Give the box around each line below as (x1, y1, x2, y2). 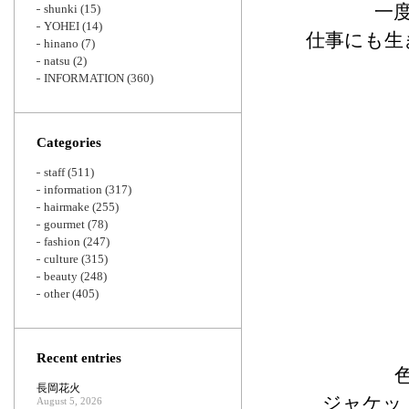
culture (44, 252, 79, 266)
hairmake (44, 200, 89, 214)
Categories (37, 135, 101, 150)
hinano (44, 37, 79, 50)
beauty (44, 269, 78, 283)
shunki (44, 2, 78, 16)
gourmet (44, 217, 85, 231)
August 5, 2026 (37, 395, 102, 406)
